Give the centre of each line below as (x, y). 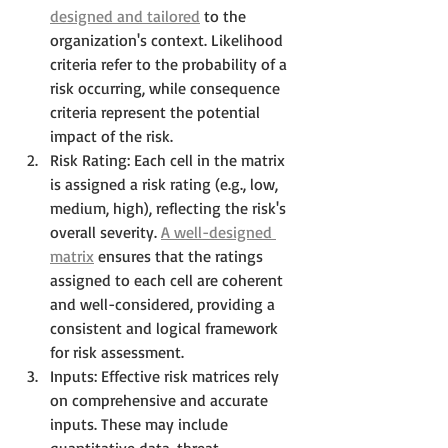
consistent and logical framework (166, 327)
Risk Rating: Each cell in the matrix (169, 159)
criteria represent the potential (157, 111)
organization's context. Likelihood (168, 39)
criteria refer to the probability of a (170, 63)
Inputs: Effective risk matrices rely (166, 375)
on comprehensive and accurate (161, 399)
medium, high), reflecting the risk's (170, 207)
